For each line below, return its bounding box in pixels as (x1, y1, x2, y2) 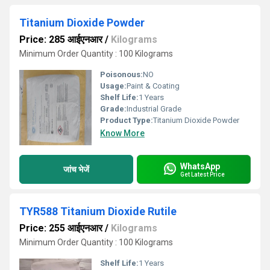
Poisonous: (100, 70, 143, 79)
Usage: (100, 81, 127, 90)
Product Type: (100, 116, 153, 125)
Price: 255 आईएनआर (19, 222, 102, 234)
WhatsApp (180, 161, 220, 171)
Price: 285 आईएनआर (19, 34, 102, 45)
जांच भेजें (63, 164, 89, 174)
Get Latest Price (180, 171, 225, 178)
